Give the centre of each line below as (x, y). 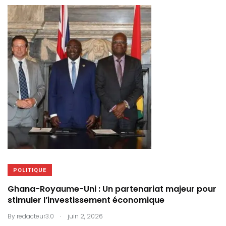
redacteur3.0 (35, 216)
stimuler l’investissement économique (86, 200)
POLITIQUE (30, 170)
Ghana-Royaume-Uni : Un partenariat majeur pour (112, 189)
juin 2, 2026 (84, 216)
